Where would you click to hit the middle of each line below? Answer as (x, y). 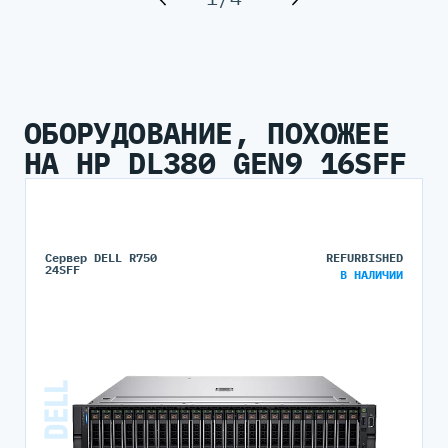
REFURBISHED (365, 258)
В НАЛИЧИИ (372, 275)
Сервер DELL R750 (100, 258)
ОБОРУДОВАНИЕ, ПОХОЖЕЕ (206, 132)
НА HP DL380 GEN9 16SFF (215, 162)
